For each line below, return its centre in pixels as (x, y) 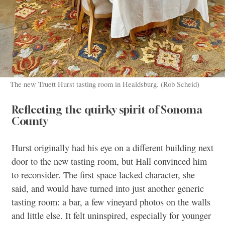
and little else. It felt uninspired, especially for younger (111, 216)
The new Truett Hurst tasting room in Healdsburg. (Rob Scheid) (104, 84)
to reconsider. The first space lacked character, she (103, 175)
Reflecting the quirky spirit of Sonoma (107, 110)
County (30, 121)
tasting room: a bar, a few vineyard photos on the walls (111, 202)
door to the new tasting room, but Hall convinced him (109, 161)
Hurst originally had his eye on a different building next (113, 148)
